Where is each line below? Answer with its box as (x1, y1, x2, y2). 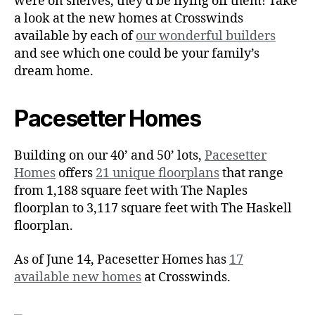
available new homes (14, 269, 141, 285)
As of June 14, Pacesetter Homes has (14, 251, 229, 268)
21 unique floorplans (96, 165, 219, 182)
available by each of (14, 28, 136, 45)
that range (219, 165, 283, 182)
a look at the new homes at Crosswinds (14, 11, 243, 27)
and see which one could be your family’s (14, 46, 259, 63)
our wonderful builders (136, 28, 276, 45)
